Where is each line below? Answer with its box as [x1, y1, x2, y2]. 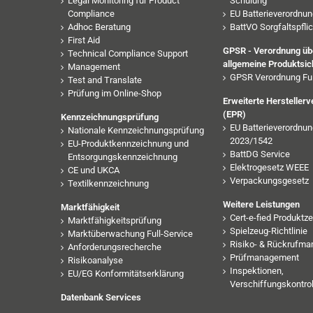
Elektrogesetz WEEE [229, 161, 309, 173]
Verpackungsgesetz [229, 175, 309, 186]
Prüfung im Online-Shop [68, 87, 161, 99]
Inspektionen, [229, 265, 284, 276]
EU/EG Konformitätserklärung [68, 268, 184, 279]
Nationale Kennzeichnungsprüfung [68, 124, 204, 136]
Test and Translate [68, 74, 142, 85]
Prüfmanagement [229, 252, 299, 263]
